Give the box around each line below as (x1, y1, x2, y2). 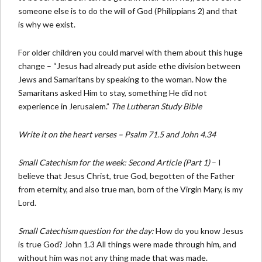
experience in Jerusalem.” (18, 101, 111, 111)
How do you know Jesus (156, 225, 243, 236)
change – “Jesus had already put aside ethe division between (18, 60, 240, 71)
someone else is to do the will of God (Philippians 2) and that (18, 5, 237, 16)
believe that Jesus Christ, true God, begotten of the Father (18, 170, 235, 181)
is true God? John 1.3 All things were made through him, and (18, 239, 236, 249)
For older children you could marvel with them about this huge (18, 47, 243, 57)
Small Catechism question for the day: (18, 225, 156, 236)
